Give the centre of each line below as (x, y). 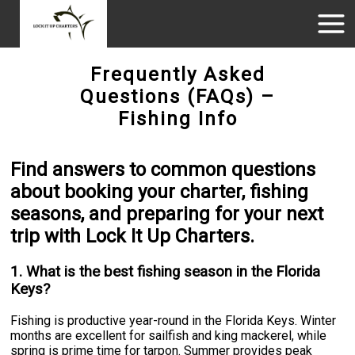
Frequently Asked (177, 74)
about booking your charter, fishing (160, 191)
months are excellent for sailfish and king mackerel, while (169, 335)
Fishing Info (177, 119)
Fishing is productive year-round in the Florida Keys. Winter (174, 320)
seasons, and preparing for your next (167, 214)
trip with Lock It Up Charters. (133, 236)
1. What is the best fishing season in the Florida (166, 271)
